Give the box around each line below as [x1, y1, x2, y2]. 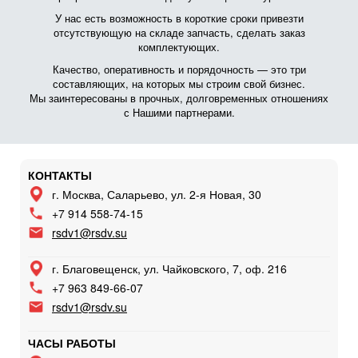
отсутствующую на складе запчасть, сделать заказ [53, 24, 305, 40]
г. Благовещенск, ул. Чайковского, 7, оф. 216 [52, 260, 287, 276]
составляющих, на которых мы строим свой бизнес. [53, 75, 305, 91]
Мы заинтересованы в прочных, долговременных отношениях [30, 89, 328, 105]
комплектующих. [138, 38, 220, 54]
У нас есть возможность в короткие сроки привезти [54, 10, 304, 26]
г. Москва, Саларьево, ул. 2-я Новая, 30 [52, 185, 261, 202]
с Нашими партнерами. [123, 104, 235, 120]
